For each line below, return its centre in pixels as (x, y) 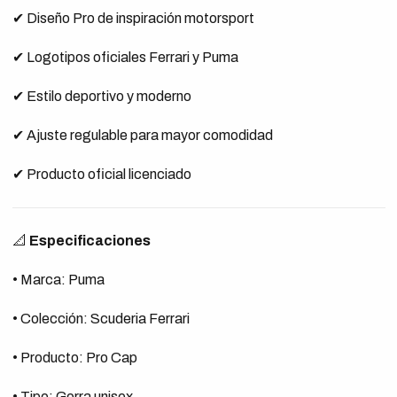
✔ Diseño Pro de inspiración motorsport (133, 18)
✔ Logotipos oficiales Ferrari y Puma (125, 57)
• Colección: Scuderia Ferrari (101, 319)
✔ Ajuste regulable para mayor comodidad (142, 135)
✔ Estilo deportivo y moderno (101, 96)
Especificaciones (90, 241)
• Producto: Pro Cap (74, 358)
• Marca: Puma (58, 280)
